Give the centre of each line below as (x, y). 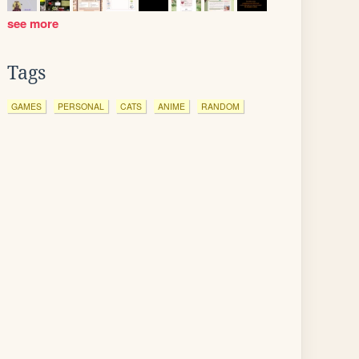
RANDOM (220, 106)
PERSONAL (81, 106)
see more (34, 23)
